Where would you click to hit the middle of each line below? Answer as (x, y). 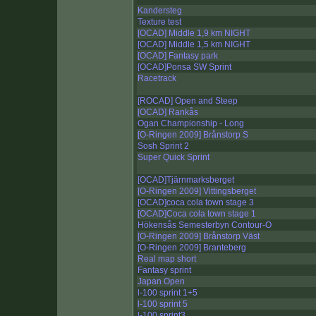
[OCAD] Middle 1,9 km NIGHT (194, 34)
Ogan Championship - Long (191, 124)
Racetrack (157, 79)
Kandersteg (160, 11)
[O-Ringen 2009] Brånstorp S (193, 135)
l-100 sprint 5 (163, 304)
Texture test (159, 22)
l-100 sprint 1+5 (168, 293)
